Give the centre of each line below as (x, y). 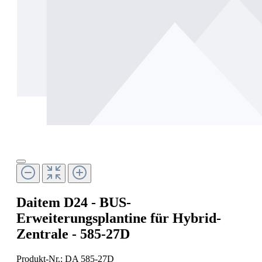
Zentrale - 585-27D (73, 234)
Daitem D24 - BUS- (74, 203)
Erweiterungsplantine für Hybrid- (119, 218)
